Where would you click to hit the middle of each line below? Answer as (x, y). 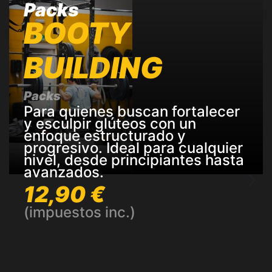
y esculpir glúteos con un (110, 123)
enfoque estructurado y (105, 135)
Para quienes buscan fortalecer (132, 111)
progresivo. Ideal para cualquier (133, 148)
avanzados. (64, 172)
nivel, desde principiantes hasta (134, 160)
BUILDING (93, 67)
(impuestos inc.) (80, 212)
